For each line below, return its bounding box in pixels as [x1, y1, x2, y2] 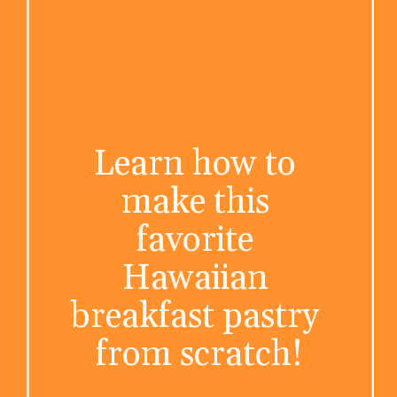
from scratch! [95, 333, 303, 378]
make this [121, 181, 269, 225]
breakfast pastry [71, 295, 320, 339]
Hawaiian [121, 257, 269, 301]
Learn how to [94, 143, 297, 187]
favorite [136, 219, 254, 263]
